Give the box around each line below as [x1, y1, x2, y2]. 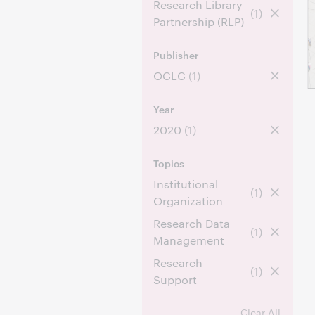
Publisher [153, 48, 200, 61]
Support [153, 272, 197, 287]
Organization [153, 193, 223, 208]
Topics [153, 156, 185, 169]
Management [153, 233, 224, 247]
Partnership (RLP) [153, 14, 244, 29]
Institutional [153, 176, 218, 191]
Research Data [153, 216, 230, 231]
